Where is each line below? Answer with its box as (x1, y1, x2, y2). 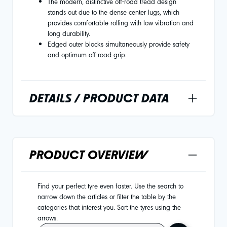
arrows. (37, 213, 58, 222)
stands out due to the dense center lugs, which (48, 7, 179, 16)
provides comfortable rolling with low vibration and (48, 18, 194, 27)
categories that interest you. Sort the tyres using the (37, 202, 181, 211)
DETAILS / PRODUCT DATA (29, 91, 169, 105)
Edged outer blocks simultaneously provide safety (48, 39, 190, 48)
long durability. (48, 28, 90, 37)
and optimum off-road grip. (48, 50, 127, 59)
